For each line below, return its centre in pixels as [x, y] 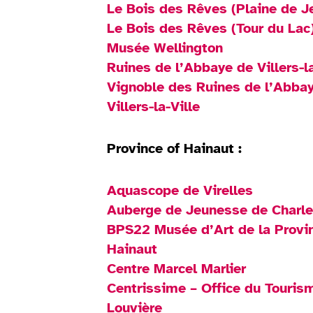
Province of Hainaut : [175, 148]
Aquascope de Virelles [180, 190]
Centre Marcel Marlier [177, 268]
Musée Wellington [165, 48]
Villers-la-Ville [154, 106]
